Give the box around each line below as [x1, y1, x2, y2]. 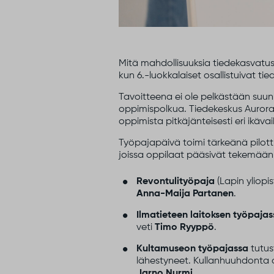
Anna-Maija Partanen [136, 188, 234, 199]
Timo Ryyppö [155, 222, 215, 232]
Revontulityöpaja [136, 176, 215, 187]
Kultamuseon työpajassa [136, 243, 249, 254]
